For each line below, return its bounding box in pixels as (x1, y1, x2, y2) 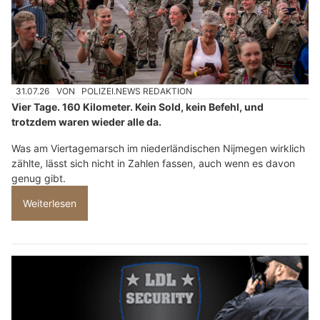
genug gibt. (11, 171, 66, 184)
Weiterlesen (23, 196, 76, 209)
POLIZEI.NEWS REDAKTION (81, 86, 193, 97)
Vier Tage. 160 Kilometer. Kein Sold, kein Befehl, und (11, 100, 264, 113)
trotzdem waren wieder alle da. (11, 115, 161, 128)
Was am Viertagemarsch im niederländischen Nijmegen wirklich (11, 141, 305, 154)
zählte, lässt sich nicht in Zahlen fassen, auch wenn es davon (11, 156, 295, 169)
